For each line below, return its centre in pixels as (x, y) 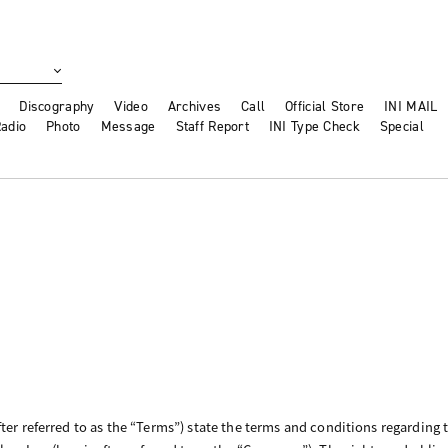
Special (401, 127)
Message (128, 127)
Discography (57, 107)
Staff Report (212, 127)
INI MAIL (411, 107)
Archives (194, 107)
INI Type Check (314, 127)
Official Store (325, 107)
